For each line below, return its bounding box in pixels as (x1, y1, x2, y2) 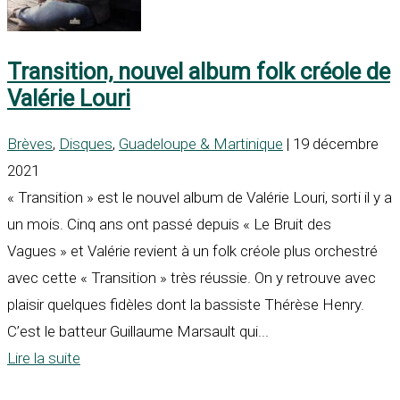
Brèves (7, 135, 53, 154)
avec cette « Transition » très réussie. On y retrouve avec (7, 269, 376, 287)
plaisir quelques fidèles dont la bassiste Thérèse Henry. (7, 296, 364, 314)
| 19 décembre (283, 135, 379, 154)
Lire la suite (7, 349, 80, 368)
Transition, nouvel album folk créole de (7, 58, 390, 86)
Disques (59, 135, 112, 154)
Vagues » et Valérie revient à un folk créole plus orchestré (7, 242, 378, 261)
